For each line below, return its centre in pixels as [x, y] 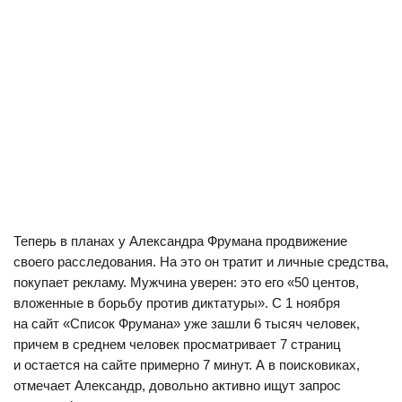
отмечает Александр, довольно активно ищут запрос [177, 385]
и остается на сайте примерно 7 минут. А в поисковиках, [187, 365]
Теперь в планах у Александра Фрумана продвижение [180, 241]
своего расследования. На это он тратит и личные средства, [201, 262]
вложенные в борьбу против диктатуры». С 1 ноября [177, 303]
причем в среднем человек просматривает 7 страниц [177, 344]
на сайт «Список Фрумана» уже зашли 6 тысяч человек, [187, 323]
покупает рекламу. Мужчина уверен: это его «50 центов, [186, 282]
